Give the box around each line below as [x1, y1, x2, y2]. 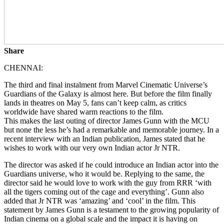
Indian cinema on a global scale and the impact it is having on [4, 214, 197, 223]
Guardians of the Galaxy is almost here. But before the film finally [4, 89, 212, 98]
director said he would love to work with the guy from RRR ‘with [4, 178, 211, 187]
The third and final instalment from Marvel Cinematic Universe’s [4, 80, 207, 89]
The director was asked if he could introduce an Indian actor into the [4, 160, 218, 169]
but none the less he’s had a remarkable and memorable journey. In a [4, 125, 219, 134]
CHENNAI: [4, 63, 43, 72]
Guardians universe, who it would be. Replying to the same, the [4, 169, 204, 178]
